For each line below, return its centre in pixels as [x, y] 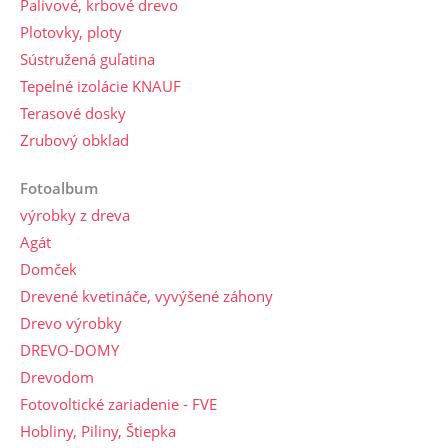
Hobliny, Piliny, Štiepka [98, 431]
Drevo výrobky [71, 323]
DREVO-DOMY [69, 350]
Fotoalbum [59, 188]
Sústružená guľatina [87, 59]
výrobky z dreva [75, 215]
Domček [48, 269]
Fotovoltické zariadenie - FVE [118, 404]
